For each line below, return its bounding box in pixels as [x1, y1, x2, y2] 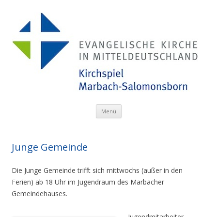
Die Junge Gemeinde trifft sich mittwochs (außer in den [12, 166, 183, 175]
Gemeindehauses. [12, 189, 67, 198]
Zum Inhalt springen [12, 117, 74, 126]
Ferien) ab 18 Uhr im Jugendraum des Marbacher [12, 177, 164, 186]
